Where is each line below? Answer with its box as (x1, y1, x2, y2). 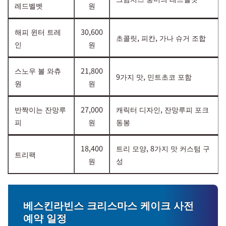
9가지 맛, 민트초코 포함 (116, 71, 192, 82)
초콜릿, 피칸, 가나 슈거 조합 (116, 32, 206, 43)
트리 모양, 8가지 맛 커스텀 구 (116, 142, 210, 153)
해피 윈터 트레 (15, 26, 61, 37)
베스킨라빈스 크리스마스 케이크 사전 (23, 197, 194, 212)
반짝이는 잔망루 (15, 103, 66, 115)
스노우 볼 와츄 (15, 65, 61, 76)
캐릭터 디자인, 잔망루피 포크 (116, 103, 209, 115)
